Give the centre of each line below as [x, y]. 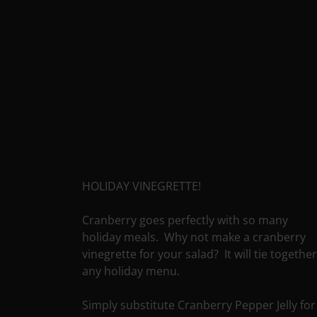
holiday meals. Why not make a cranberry [194, 237]
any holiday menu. [131, 271]
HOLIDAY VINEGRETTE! [142, 186]
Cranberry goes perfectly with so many [185, 220]
